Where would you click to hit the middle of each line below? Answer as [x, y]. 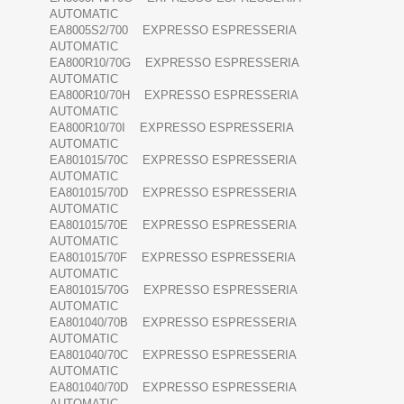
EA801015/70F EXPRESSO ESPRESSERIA [172, 258]
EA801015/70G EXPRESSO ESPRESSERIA [173, 290]
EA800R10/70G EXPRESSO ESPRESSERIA [174, 63]
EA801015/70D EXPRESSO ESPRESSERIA [173, 193]
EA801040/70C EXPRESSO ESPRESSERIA [173, 355]
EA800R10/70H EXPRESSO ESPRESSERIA [174, 96]
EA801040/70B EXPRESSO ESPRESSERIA [173, 323]
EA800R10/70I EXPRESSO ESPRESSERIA [171, 128]
